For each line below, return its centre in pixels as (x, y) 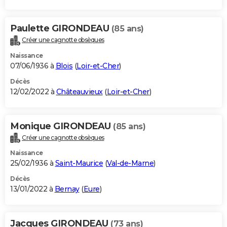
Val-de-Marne (130, 163)
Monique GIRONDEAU (62, 126)
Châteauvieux (79, 91)
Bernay (67, 189)
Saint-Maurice (79, 163)
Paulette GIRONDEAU (61, 28)
